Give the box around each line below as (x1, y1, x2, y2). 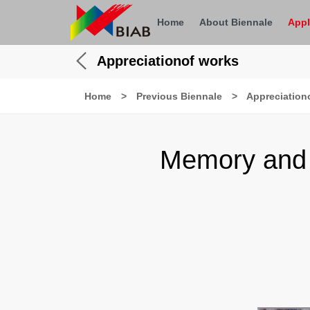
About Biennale (199, 16, 273, 28)
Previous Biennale (136, 91, 222, 102)
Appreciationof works (97, 53, 239, 69)
